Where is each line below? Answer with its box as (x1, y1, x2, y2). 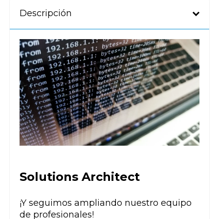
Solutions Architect (20, 169, 140, 184)
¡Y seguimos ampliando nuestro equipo (20, 197, 192, 208)
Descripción (20, 8, 72, 19)
